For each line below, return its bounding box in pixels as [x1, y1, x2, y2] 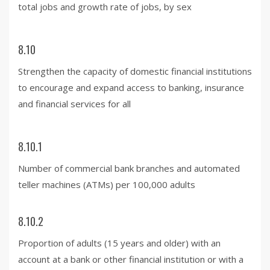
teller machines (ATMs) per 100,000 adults [18, 178, 195, 190]
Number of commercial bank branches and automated [18, 162, 240, 174]
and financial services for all [18, 97, 131, 110]
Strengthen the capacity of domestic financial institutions [18, 64, 252, 77]
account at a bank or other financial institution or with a [18, 253, 243, 265]
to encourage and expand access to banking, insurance [18, 81, 244, 93]
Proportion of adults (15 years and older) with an [18, 236, 221, 249]
